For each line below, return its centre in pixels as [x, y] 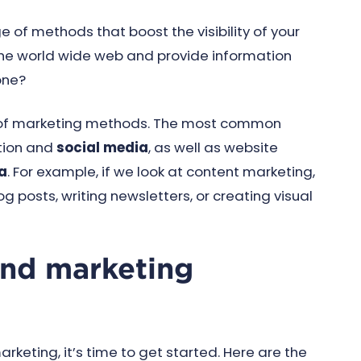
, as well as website [213, 147]
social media [102, 147]
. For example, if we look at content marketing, [161, 172]
